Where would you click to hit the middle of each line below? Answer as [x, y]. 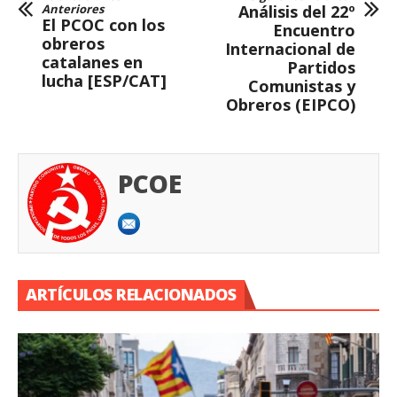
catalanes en [92, 62]
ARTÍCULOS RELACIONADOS [131, 294]
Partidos [321, 67]
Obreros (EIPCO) [291, 104]
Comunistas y [302, 86]
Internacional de [290, 48]
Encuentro [314, 30]
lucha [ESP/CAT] [104, 80]
